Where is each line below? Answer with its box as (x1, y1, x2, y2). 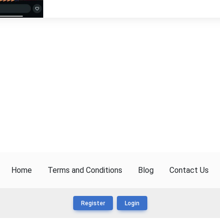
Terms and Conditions (48, 165, 122, 175)
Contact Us (169, 165, 209, 175)
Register (81, 200, 105, 207)
